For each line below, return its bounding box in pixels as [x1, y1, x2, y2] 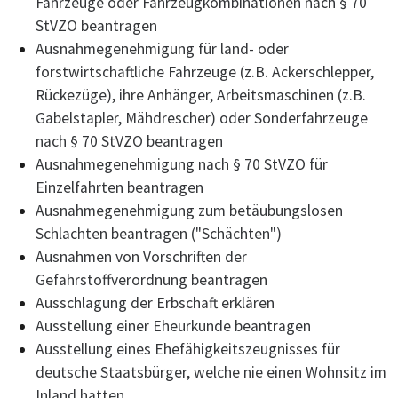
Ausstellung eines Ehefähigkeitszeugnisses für [36, 338, 340, 359]
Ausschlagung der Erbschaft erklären [36, 292, 275, 313]
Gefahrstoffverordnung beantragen [36, 269, 267, 290]
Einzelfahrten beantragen [36, 177, 203, 197]
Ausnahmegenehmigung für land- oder [36, 38, 289, 59]
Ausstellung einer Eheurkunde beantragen [36, 315, 311, 336]
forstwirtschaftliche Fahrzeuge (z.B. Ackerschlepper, [36, 61, 374, 82]
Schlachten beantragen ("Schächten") [36, 223, 282, 243]
